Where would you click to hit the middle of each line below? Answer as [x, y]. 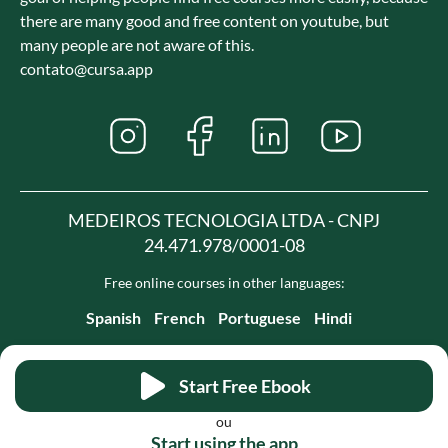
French [179, 318]
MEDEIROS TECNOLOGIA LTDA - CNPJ [224, 220]
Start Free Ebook [245, 385]
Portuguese [259, 318]
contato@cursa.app [86, 69]
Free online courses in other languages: [224, 283]
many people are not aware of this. [137, 45]
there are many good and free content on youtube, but [204, 21]
